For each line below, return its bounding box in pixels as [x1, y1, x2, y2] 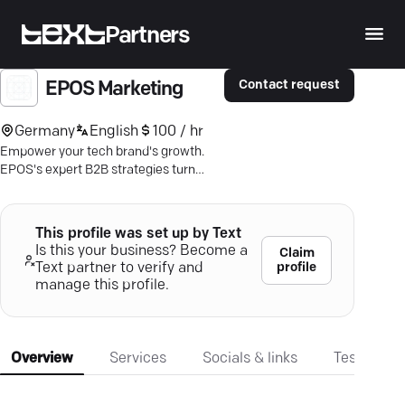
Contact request [239, 79, 340, 93]
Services [109, 352, 166, 366]
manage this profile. [34, 278, 169, 293]
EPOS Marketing [45, 80, 183, 100]
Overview [11, 352, 73, 366]
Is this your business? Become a [34, 244, 248, 259]
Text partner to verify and [34, 261, 203, 276]
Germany [14, 124, 75, 139]
